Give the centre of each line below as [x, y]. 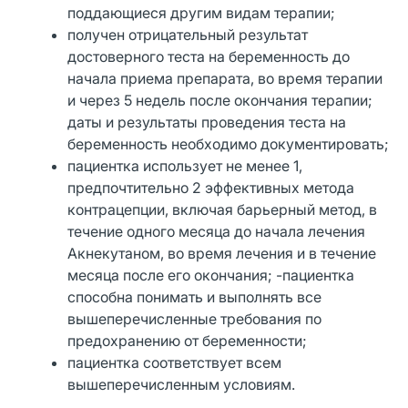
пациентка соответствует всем [175, 362]
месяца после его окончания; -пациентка [211, 275]
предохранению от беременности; [188, 340]
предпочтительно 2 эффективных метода [211, 187]
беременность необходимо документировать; [229, 143]
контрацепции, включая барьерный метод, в [223, 209]
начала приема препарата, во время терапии [225, 78]
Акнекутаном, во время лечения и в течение [222, 253]
